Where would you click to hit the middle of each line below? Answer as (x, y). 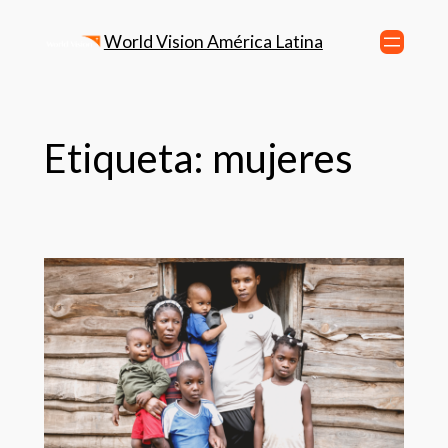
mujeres (282, 157)
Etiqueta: (127, 157)
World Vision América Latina (213, 41)
